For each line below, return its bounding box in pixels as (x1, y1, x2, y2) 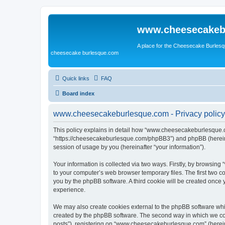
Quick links (62, 75, 89, 81)
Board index (62, 90, 94, 96)
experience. (53, 186, 85, 193)
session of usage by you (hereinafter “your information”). (53, 143, 205, 151)
